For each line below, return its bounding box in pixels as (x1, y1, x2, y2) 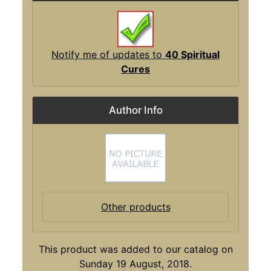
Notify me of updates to (51, 48, 165, 61)
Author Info (108, 104, 163, 117)
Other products (100, 201, 171, 214)
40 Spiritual (165, 48, 220, 61)
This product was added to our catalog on (38, 243, 233, 256)
